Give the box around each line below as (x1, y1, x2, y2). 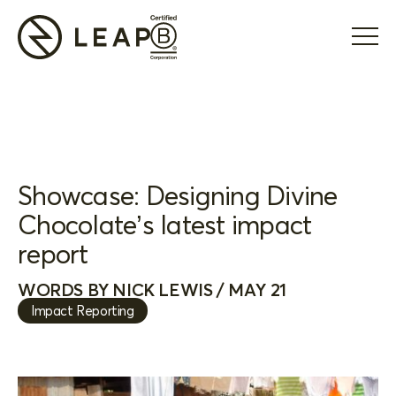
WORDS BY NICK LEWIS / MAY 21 (18, 278, 286, 301)
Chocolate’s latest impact (18, 209, 312, 241)
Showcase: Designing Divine (18, 179, 338, 212)
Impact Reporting (31, 302, 134, 319)
